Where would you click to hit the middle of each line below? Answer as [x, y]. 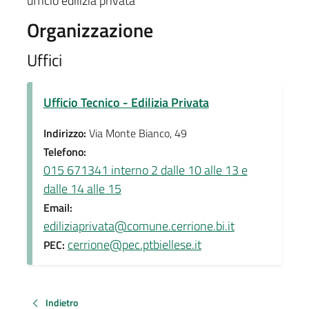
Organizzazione [90, 30]
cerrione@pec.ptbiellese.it [134, 244]
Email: [58, 207]
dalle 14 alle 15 [82, 188]
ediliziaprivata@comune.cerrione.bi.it [139, 226]
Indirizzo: [66, 133]
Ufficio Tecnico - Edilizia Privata [126, 102]
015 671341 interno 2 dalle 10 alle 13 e [145, 170]
